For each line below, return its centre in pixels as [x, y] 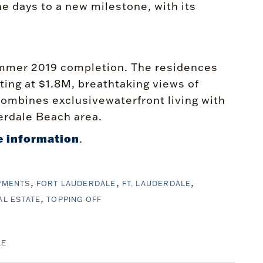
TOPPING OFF [74, 199]
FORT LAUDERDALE [76, 183]
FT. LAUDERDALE [156, 183]
